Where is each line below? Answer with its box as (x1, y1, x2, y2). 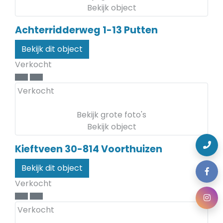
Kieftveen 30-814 (15, 142, 99, 156)
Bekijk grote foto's (77, 109, 146, 120)
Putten (124, 23, 158, 37)
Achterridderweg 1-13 (15, 23, 122, 37)
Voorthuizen (101, 142, 162, 156)
